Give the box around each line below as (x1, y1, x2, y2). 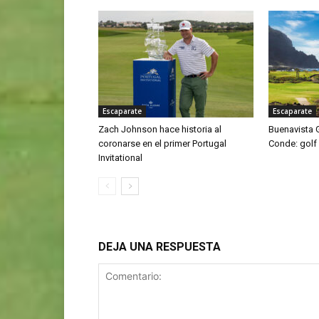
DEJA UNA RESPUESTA (98, 239, 221, 253)
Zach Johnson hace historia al (98, 123, 221, 135)
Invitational (98, 152, 142, 163)
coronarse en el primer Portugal (98, 137, 226, 149)
